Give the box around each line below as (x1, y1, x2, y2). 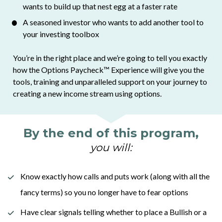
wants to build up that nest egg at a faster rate (22, 1, 177, 11)
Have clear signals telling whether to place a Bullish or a (20, 207, 207, 217)
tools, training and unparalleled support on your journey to (12, 76, 207, 86)
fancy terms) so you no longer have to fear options (20, 187, 189, 197)
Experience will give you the (109, 64, 204, 74)
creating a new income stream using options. (12, 88, 163, 98)
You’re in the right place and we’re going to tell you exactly (12, 53, 207, 62)
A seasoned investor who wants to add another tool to (22, 17, 204, 27)
